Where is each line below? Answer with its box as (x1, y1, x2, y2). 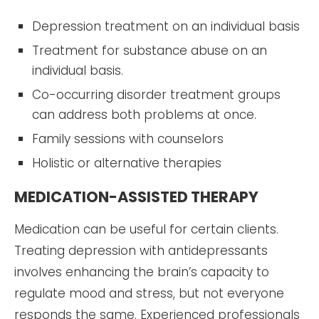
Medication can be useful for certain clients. (14, 220, 278, 238)
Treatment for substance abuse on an (32, 41, 267, 59)
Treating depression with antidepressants (14, 241, 268, 259)
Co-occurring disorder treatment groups (32, 85, 281, 103)
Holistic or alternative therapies (32, 154, 221, 172)
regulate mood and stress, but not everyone (14, 284, 284, 302)
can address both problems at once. (32, 105, 256, 123)
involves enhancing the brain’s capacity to (14, 263, 269, 281)
